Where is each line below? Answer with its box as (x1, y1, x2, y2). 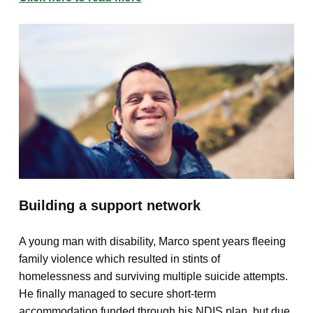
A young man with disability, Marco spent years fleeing (18, 235, 286, 247)
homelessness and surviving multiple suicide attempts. (18, 270, 288, 282)
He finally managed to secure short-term (18, 287, 216, 300)
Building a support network (18, 198, 201, 214)
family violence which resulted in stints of (18, 252, 220, 265)
